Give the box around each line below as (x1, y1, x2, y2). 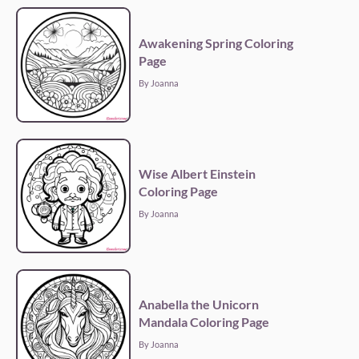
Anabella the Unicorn (139, 296, 260, 312)
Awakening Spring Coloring (139, 34, 294, 50)
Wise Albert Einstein (139, 165, 256, 181)
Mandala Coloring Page (139, 313, 270, 329)
